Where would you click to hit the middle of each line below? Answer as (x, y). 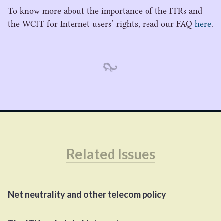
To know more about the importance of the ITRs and (105, 11)
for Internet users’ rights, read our (110, 24)
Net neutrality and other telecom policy (87, 194)
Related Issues (110, 154)
